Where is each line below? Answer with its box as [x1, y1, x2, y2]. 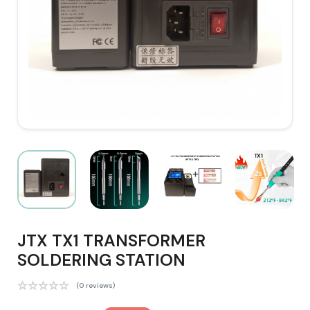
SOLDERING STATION [17, 249, 185, 271]
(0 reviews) [76, 281, 115, 290]
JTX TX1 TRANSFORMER [17, 230, 206, 251]
